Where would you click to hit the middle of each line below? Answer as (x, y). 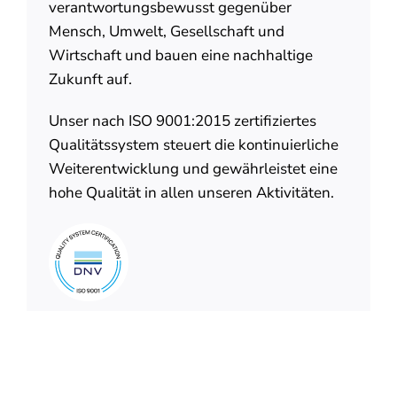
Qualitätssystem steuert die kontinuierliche (193, 145)
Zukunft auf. (90, 80)
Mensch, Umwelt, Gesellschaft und (166, 32)
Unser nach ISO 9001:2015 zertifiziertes (182, 121)
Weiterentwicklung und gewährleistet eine (193, 169)
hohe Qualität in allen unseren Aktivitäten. (191, 193)
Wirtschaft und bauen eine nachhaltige (180, 56)
